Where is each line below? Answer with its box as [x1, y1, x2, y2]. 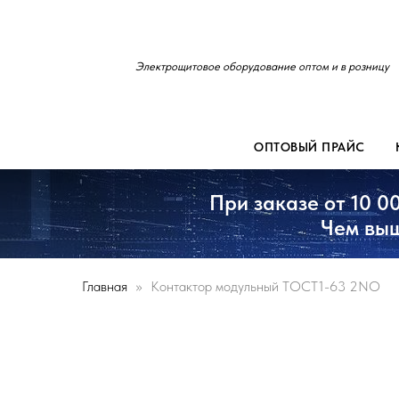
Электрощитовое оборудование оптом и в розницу [135, 60, 389, 73]
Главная [82, 278, 127, 295]
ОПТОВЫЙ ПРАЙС [254, 140, 365, 154]
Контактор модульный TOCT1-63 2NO [151, 278, 380, 295]
